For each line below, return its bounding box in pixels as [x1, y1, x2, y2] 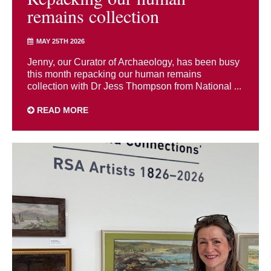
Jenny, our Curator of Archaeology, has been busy [27, 56, 240, 67]
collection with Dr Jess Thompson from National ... [27, 80, 241, 91]
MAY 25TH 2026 [36, 37, 85, 45]
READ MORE [34, 105, 88, 115]
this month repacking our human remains [27, 68, 201, 79]
